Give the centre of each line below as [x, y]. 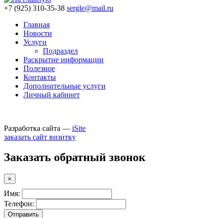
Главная [36, 24]
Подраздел [60, 51]
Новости [38, 33]
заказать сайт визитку [40, 137]
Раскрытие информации [64, 59]
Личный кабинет [52, 94]
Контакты [40, 77]
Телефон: [19, 204]
